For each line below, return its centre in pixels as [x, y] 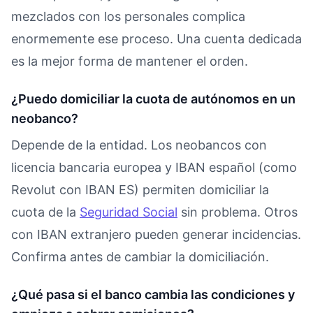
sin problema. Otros [238, 212]
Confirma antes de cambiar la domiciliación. [140, 256]
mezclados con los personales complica [128, 16]
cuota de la [45, 212]
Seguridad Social [129, 212]
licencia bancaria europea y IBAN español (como [154, 167]
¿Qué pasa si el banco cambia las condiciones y [153, 294]
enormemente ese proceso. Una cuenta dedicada [156, 38]
